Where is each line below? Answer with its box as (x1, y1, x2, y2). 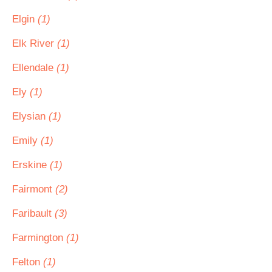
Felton (12, 256, 43, 268)
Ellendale (12, 62, 56, 73)
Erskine (12, 159, 50, 171)
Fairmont (12, 183, 55, 195)
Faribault (12, 208, 55, 219)
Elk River (12, 38, 57, 49)
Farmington (12, 232, 66, 243)
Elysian (12, 110, 49, 122)
